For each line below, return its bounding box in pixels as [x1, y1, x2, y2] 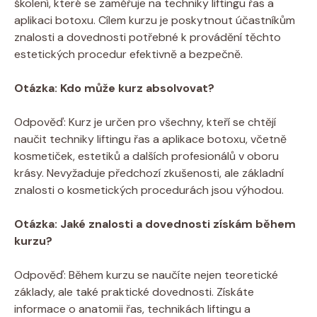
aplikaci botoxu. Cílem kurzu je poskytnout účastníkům [14, 12, 295, 28]
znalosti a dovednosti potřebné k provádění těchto [14, 29, 281, 45]
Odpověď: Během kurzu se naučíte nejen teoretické [14, 267, 278, 282]
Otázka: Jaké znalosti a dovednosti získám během [14, 216, 296, 231]
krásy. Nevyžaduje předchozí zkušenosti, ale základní [14, 165, 284, 180]
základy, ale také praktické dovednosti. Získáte [14, 284, 254, 299]
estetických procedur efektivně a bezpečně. [14, 46, 243, 62]
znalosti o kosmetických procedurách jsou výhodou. [14, 182, 284, 197]
